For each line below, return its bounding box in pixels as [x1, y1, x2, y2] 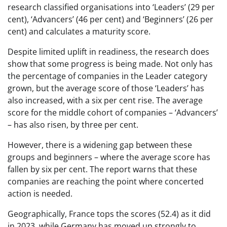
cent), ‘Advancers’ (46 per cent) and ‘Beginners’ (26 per [8, 13, 213, 25]
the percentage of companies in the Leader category [8, 70, 207, 82]
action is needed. [8, 187, 72, 199]
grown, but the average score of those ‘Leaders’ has [8, 82, 204, 94]
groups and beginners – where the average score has [8, 151, 210, 163]
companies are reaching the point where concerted [8, 175, 204, 187]
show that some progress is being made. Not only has [8, 58, 213, 69]
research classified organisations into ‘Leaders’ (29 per [8, 1, 215, 13]
